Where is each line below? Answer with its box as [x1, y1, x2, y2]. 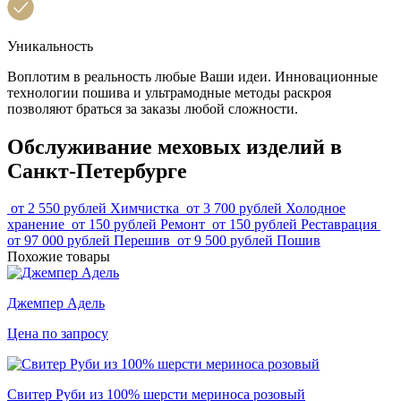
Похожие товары [7, 249, 110, 265]
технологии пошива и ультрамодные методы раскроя [7, 84, 331, 100]
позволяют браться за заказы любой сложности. [7, 100, 298, 116]
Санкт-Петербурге [7, 158, 187, 183]
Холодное [286, 200, 346, 217]
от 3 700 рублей [186, 200, 282, 217]
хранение [7, 217, 64, 233]
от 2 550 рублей [11, 200, 107, 217]
